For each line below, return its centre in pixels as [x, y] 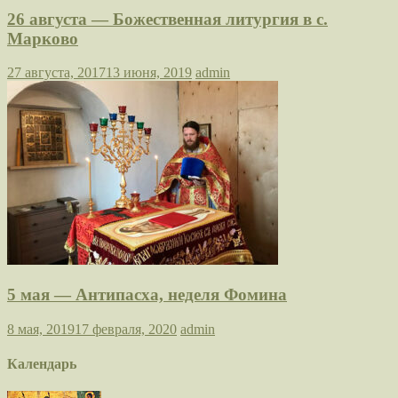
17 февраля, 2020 [126, 329]
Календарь [42, 364]
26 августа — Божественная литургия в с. [167, 19]
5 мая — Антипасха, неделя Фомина [147, 295]
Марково [43, 38]
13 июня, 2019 [149, 73]
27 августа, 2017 [56, 73]
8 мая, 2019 [41, 329]
